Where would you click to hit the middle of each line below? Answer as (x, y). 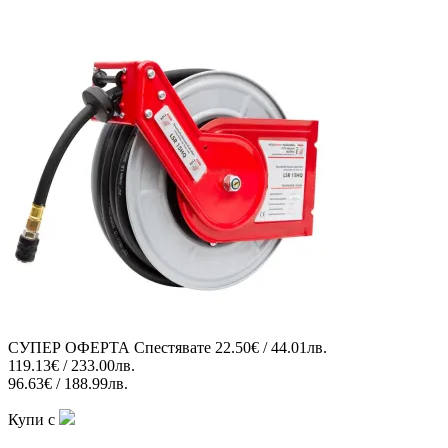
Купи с (33, 419)
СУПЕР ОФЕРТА (69, 347)
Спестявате (172, 347)
